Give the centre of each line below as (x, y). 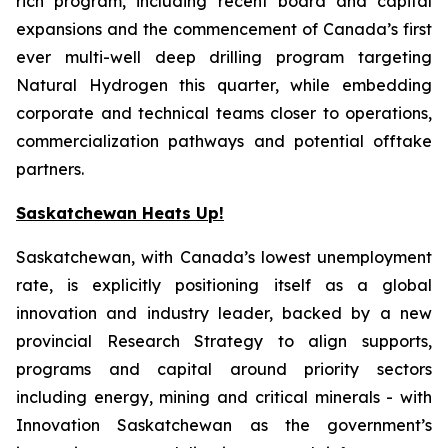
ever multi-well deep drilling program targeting (224, 57)
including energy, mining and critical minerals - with (224, 397)
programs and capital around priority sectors (224, 369)
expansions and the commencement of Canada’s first (224, 29)
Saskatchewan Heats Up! (120, 213)
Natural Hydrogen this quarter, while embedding (224, 85)
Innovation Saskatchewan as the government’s (224, 425)
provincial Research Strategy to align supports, (224, 341)
